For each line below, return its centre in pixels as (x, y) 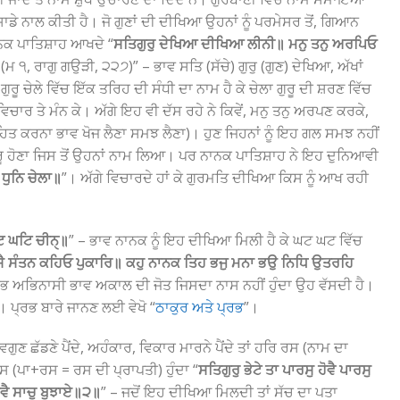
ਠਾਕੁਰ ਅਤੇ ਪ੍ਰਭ (200, 307)
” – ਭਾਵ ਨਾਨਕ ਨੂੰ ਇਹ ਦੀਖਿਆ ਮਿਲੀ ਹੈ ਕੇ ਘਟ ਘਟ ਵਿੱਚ (216, 240)
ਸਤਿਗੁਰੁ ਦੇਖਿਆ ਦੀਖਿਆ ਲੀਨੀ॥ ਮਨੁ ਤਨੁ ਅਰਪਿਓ (245, 44)
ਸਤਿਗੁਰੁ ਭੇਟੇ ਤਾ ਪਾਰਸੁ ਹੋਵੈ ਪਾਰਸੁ (285, 370)
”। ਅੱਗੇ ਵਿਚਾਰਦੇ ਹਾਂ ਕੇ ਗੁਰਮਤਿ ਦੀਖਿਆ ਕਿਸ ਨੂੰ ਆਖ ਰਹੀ (215, 178)
